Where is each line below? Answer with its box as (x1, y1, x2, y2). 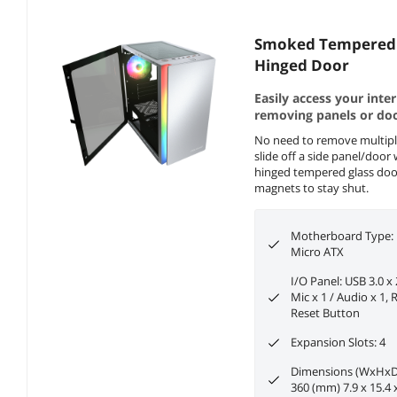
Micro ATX (291, 244, 345, 261)
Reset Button (291, 305, 361, 322)
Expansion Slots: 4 (291, 334, 386, 351)
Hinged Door (254, 55, 350, 76)
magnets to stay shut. (254, 180, 372, 197)
